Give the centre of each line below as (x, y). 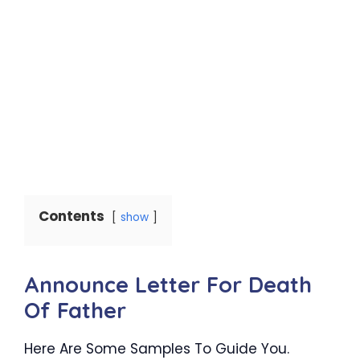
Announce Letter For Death (168, 284)
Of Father (75, 310)
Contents (72, 216)
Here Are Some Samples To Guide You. (157, 348)
